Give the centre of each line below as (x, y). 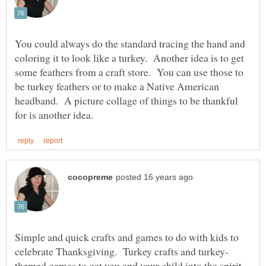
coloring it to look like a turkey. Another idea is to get (129, 57)
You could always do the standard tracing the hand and (130, 43)
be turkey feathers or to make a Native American (117, 86)
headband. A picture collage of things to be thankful (126, 100)
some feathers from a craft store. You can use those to (129, 72)
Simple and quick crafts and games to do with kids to (127, 237)
